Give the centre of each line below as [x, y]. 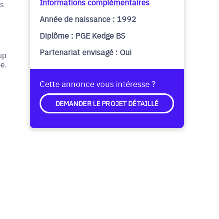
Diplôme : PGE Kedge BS [82, 35]
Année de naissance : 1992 [88, 19]
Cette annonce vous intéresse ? [98, 83]
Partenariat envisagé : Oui [86, 52]
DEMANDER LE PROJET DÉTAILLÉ [107, 103]
